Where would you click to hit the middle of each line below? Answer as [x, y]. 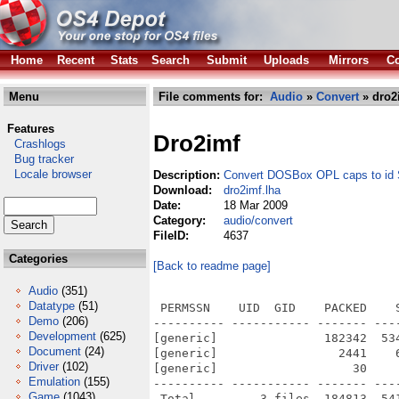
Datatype [52, 306]
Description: [188, 175]
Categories [37, 259]
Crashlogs [35, 144]
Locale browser [48, 174]
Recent [76, 60]
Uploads [286, 60]
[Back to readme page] [212, 266]
